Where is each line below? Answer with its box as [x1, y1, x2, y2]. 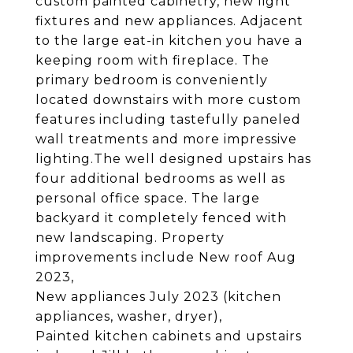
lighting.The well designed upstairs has [35, 151, 311, 166]
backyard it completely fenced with [35, 210, 287, 225]
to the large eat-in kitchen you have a [35, 33, 303, 48]
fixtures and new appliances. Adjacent [35, 13, 303, 28]
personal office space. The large [35, 191, 260, 206]
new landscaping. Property [35, 230, 225, 245]
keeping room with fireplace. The [35, 53, 269, 68]
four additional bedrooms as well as [35, 171, 285, 186]
